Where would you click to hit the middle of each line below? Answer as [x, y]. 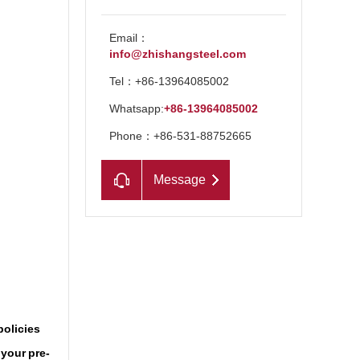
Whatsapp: [137, 108]
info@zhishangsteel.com [178, 54]
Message [180, 180]
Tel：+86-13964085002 [169, 81]
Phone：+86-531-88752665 [180, 136]
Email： [129, 38]
